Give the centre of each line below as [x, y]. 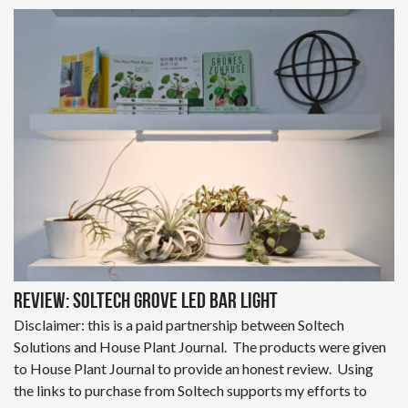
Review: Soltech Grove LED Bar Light [146, 302]
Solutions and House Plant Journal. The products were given [200, 346]
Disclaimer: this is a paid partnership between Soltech [179, 324]
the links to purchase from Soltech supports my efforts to [190, 390]
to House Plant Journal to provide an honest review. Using [194, 368]
